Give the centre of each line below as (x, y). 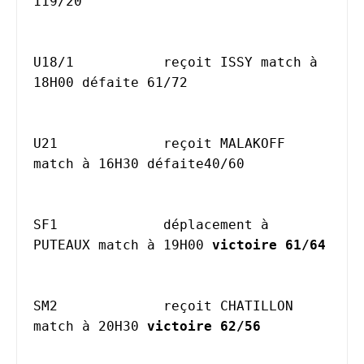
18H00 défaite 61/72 (110, 82)
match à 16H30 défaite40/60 (139, 164)
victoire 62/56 (204, 326)
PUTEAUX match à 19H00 (123, 245)
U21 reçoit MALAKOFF (45, 143)
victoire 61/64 (269, 245)
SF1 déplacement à (45, 225)
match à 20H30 (90, 326)
